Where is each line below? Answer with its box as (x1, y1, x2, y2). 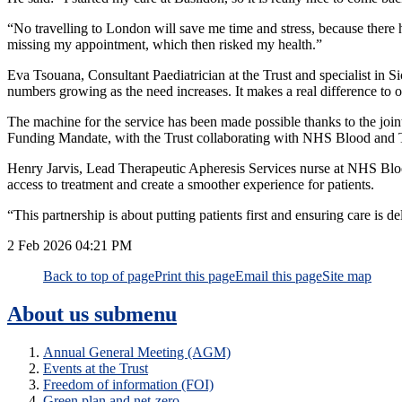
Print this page (154, 268, 235, 284)
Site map (322, 268, 371, 284)
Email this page (235, 268, 322, 284)
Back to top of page (43, 268, 154, 284)
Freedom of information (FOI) (43, 376, 214, 392)
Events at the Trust (43, 360, 148, 376)
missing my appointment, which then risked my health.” (7, 37, 322, 53)
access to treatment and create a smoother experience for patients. (7, 177, 378, 193)
